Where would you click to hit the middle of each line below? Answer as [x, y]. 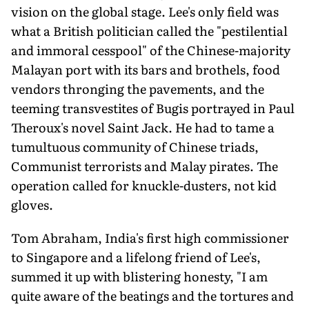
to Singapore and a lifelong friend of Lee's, [136, 257]
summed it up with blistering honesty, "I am [139, 276]
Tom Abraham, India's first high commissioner [150, 237]
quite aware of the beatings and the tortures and [152, 295]
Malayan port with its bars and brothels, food [146, 69]
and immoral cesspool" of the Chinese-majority [151, 50]
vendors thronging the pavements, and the [138, 88]
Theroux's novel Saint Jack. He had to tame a [143, 127]
